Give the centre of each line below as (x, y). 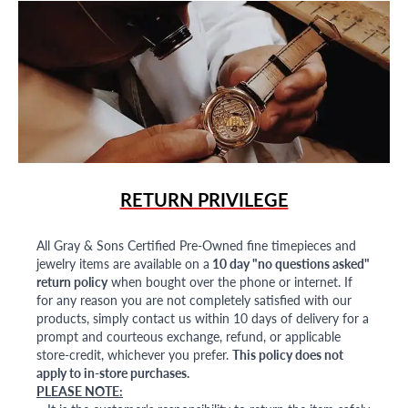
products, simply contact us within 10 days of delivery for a (203, 318)
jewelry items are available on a (123, 264)
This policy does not (288, 355)
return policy (72, 282)
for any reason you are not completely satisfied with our (194, 300)
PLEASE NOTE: (80, 391)
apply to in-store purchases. (113, 373)
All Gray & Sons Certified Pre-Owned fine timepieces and (196, 245)
